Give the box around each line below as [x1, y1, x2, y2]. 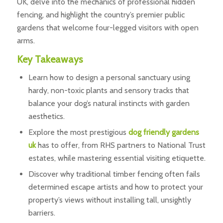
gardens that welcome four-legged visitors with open [16, 22, 199, 32]
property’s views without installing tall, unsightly [28, 195, 191, 205]
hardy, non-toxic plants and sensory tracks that [28, 86, 189, 96]
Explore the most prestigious [28, 127, 128, 137]
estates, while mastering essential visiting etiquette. [28, 153, 206, 163]
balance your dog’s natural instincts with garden [28, 99, 190, 109]
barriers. [28, 208, 55, 218]
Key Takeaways [16, 53, 83, 66]
